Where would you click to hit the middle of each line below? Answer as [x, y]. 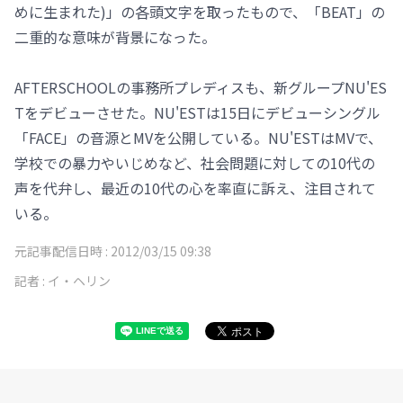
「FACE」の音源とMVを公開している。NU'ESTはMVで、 [198, 138]
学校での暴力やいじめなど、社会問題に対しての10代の [195, 163]
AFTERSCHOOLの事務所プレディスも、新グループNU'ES [201, 87]
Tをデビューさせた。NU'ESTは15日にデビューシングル [197, 112]
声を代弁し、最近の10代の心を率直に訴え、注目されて [195, 188]
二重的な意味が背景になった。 [115, 37]
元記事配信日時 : [63, 251]
